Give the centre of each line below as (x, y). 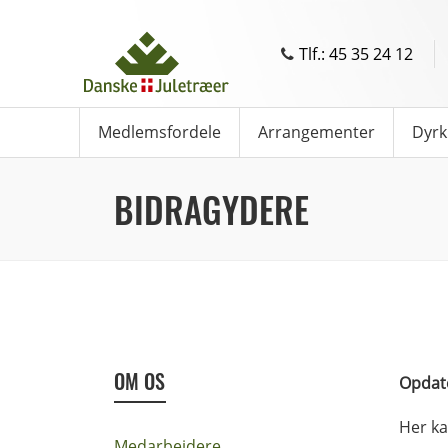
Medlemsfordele (159, 132)
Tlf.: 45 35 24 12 (355, 53)
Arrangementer (316, 132)
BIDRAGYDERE (211, 209)
